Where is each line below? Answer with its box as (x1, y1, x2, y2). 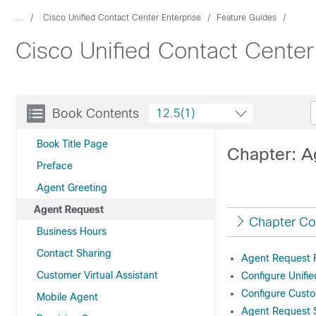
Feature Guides (217, 13, 276, 23)
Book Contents (52, 107, 139, 121)
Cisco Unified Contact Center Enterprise (43, 13, 201, 23)
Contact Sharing (37, 248, 111, 259)
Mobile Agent (37, 291, 98, 303)
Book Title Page (37, 138, 108, 150)
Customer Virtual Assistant (37, 269, 158, 281)
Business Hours (37, 226, 107, 237)
